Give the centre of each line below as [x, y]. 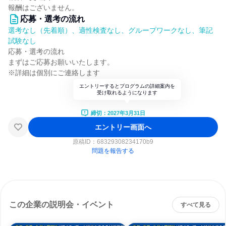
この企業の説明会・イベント [62, 205]
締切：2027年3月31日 [118, 113]
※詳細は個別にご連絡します [54, 73]
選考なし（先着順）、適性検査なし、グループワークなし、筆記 [110, 30]
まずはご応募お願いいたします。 [61, 62]
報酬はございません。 [43, 8]
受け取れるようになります [127, 93]
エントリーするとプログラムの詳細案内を [127, 86]
